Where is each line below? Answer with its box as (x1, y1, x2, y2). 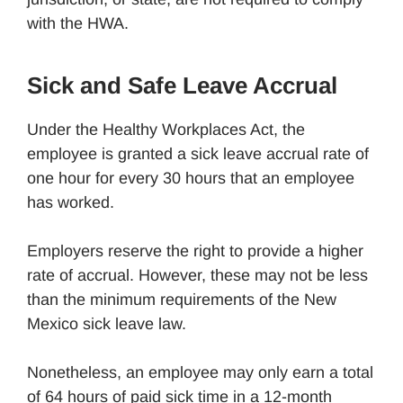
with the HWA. (27, 13, 129, 32)
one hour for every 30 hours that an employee (27, 168, 354, 187)
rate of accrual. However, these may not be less (27, 265, 368, 284)
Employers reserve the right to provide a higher (27, 241, 363, 260)
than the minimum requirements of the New (27, 290, 336, 309)
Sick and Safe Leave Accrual (27, 71, 337, 99)
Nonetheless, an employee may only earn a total (27, 363, 373, 381)
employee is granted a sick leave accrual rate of (27, 144, 369, 163)
